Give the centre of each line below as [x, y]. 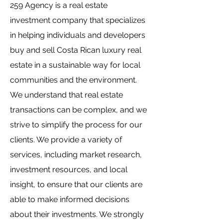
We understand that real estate [66, 95]
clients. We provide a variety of [66, 140]
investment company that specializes [78, 20]
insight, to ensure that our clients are [76, 184]
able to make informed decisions [70, 199]
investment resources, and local [69, 169]
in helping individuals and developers [78, 35]
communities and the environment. [73, 80]
